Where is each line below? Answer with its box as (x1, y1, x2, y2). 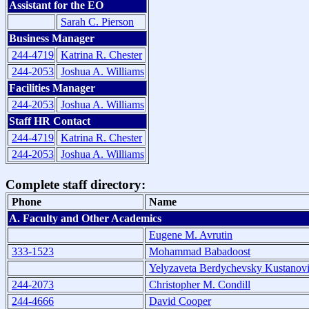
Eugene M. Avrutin (149, 228, 232, 241)
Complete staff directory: (6, 177, 146, 192)
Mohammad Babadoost (149, 245, 250, 257)
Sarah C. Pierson (61, 16, 134, 28)
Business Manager (9, 32, 94, 45)
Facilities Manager (9, 82, 95, 94)
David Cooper (149, 295, 211, 307)
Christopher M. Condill (149, 278, 250, 290)
